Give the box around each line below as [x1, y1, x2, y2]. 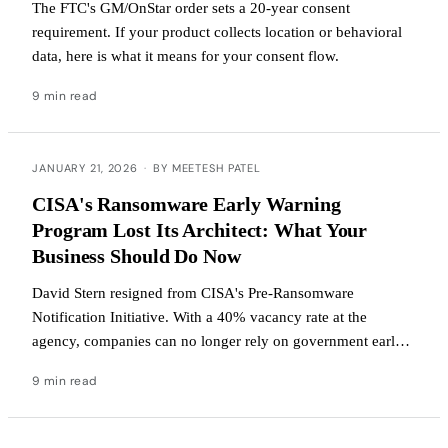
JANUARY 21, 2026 [32, 160, 139, 175]
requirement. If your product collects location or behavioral [32, 23, 402, 40]
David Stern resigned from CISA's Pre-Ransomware [32, 284, 354, 301]
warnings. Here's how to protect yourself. [32, 356, 289, 373]
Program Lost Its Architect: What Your [32, 218, 368, 241]
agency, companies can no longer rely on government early [32, 332, 403, 349]
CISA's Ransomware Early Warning [32, 192, 341, 215]
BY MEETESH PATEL [152, 160, 262, 175]
